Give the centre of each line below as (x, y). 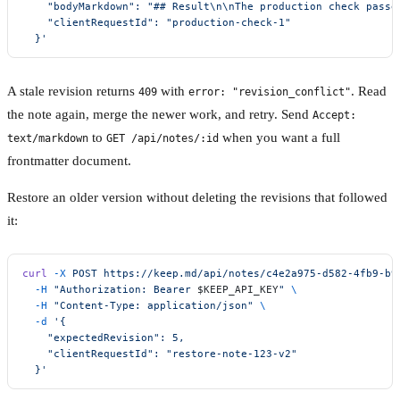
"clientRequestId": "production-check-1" (157, 22)
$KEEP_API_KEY (238, 289)
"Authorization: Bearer (122, 289)
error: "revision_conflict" (270, 92)
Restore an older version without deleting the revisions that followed (197, 197)
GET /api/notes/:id (162, 138)
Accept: (334, 115)
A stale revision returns (73, 91)
